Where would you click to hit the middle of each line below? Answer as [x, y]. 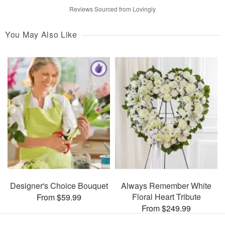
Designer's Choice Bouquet [59, 186]
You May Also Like [41, 34]
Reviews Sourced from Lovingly [113, 9]
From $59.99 [59, 197]
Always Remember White [166, 186]
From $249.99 [166, 208]
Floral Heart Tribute [166, 197]
